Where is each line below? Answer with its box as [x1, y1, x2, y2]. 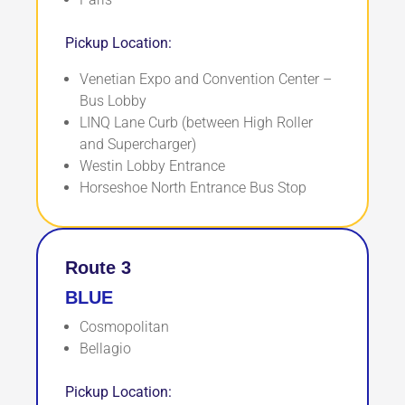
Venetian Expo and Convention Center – [80, 71, 332, 89]
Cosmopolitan [80, 318, 169, 336]
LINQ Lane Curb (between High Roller [80, 114, 313, 132]
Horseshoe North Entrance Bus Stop [80, 179, 306, 197]
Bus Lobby [80, 92, 146, 110]
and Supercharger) [80, 136, 196, 154]
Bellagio [80, 340, 131, 358]
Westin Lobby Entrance [80, 157, 225, 175]
